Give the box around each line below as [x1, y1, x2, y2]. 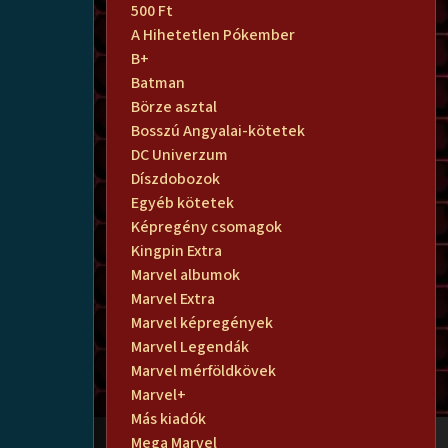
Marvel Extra [131, 287, 215, 310]
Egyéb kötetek [131, 191, 234, 214]
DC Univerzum [131, 143, 228, 166]
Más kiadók [131, 407, 206, 430]
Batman [131, 71, 185, 94]
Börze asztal [131, 95, 217, 118]
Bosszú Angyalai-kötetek [131, 119, 305, 142]
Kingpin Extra [131, 239, 222, 262]
